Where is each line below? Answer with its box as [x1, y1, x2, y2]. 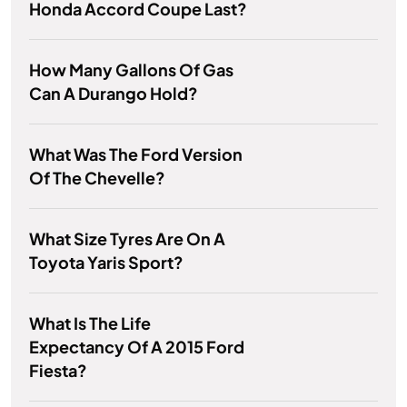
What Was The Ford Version [29, 144, 243, 165]
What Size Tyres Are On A [29, 228, 225, 250]
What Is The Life [29, 313, 151, 334]
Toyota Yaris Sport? [29, 252, 184, 273]
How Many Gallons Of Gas [29, 59, 233, 81]
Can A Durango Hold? [29, 83, 198, 104]
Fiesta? [29, 360, 87, 382]
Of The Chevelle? [29, 167, 165, 189]
